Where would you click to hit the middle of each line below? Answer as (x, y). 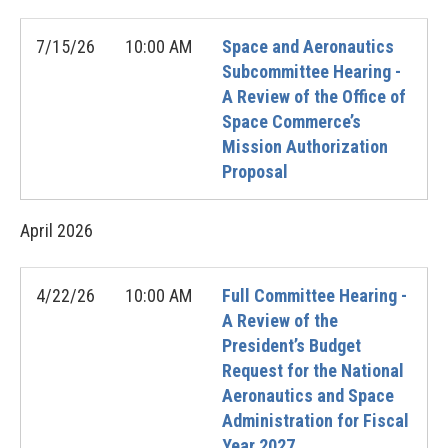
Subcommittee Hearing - (311, 71)
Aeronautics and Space (308, 395)
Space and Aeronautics (308, 46)
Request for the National (313, 370)
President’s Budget (291, 345)
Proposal (255, 171)
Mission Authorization (305, 146)
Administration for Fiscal (315, 420)
